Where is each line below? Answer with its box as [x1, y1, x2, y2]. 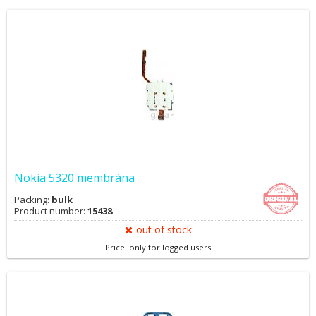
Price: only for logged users [105, 242, 211, 253]
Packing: [14, 193, 51, 206]
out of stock [135, 223, 192, 236]
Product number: [14, 205, 87, 217]
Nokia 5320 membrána [14, 170, 135, 186]
